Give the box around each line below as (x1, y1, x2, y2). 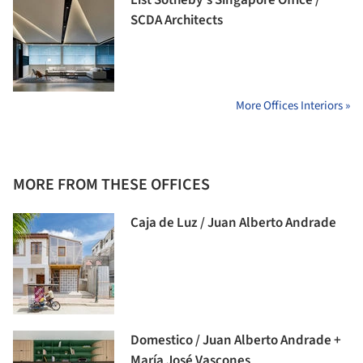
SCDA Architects (130, 11, 223, 31)
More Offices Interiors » (236, 97, 350, 115)
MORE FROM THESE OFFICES (13, 173, 210, 197)
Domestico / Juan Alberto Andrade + (130, 331, 341, 351)
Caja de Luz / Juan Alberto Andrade (130, 213, 336, 233)
